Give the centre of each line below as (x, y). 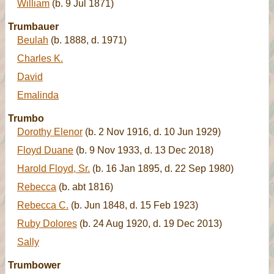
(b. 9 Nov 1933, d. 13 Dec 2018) (143, 150)
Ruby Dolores (47, 224)
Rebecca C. (43, 205)
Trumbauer (33, 27)
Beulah (33, 40)
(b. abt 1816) (85, 187)
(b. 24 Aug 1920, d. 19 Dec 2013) (150, 224)
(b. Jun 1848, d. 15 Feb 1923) (133, 205)
